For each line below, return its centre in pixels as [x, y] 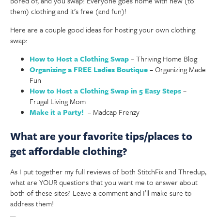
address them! [32, 204]
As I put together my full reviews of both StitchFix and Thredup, [108, 172]
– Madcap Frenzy [112, 112]
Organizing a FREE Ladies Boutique [89, 70]
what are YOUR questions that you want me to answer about [104, 182]
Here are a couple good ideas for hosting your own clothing [103, 30]
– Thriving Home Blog [163, 59]
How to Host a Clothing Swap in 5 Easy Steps [106, 91]
